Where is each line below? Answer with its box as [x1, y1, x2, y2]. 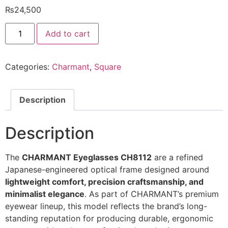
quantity [5, 54, 36, 65]
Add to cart [45, 28, 91, 39]
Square [94, 62, 121, 72]
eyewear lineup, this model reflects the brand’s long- [5, 201, 207, 212]
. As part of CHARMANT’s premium [84, 189, 219, 199]
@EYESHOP [5, 46, 50, 56]
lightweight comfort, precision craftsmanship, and [5, 177, 204, 187]
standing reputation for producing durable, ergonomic [5, 213, 213, 224]
